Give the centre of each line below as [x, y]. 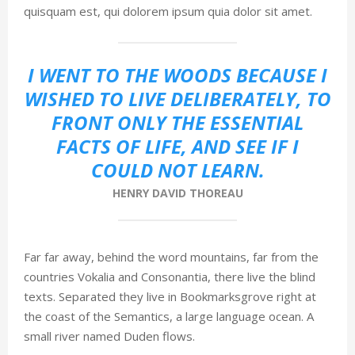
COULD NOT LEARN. [177, 170]
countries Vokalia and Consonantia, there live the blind [170, 277]
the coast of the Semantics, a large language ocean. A [169, 316]
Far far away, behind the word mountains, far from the [171, 257]
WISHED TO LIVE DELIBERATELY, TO [177, 99]
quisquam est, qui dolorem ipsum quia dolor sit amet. [168, 11]
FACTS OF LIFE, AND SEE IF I [177, 146]
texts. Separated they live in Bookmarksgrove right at [170, 296]
